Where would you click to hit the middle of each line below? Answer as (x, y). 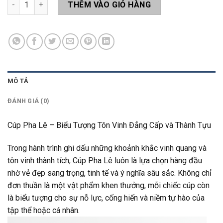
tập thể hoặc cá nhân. (44, 210)
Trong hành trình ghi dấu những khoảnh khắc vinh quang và (107, 148)
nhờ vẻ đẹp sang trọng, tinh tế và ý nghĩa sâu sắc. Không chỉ (110, 173)
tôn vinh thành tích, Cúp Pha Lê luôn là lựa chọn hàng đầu (105, 160)
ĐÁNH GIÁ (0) (29, 101)
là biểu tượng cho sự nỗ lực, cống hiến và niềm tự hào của (106, 198)
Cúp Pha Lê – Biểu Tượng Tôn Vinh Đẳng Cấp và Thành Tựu (109, 125)
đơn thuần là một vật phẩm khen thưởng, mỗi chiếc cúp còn (109, 185)
